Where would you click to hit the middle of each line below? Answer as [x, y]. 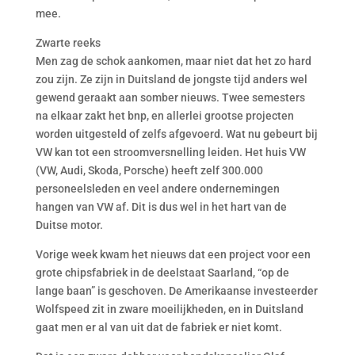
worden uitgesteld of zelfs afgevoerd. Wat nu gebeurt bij [176, 134]
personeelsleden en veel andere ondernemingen [157, 189]
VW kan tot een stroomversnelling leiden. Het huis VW [170, 152]
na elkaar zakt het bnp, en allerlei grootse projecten [164, 116]
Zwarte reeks [68, 43]
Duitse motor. [69, 225]
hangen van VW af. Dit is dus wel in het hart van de [161, 207]
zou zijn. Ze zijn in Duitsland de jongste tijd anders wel [171, 79]
